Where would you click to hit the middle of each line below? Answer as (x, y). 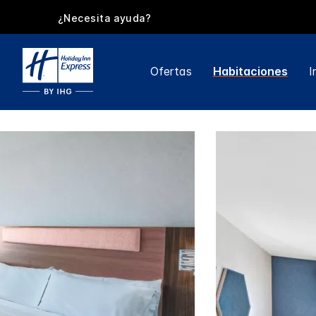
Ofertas (171, 71)
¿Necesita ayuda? (104, 18)
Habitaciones (250, 71)
